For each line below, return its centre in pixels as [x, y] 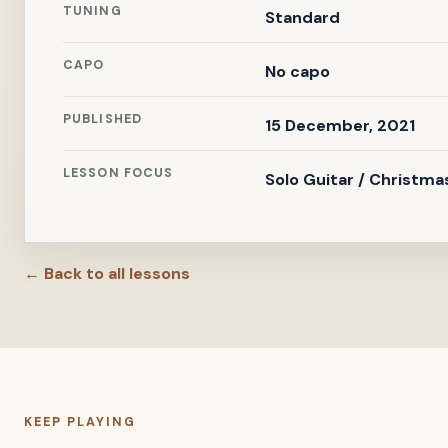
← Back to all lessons [107, 273]
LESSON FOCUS [118, 173]
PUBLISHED [103, 119]
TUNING [92, 11]
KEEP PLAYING [80, 422]
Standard [302, 17]
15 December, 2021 [339, 125]
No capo [297, 71]
